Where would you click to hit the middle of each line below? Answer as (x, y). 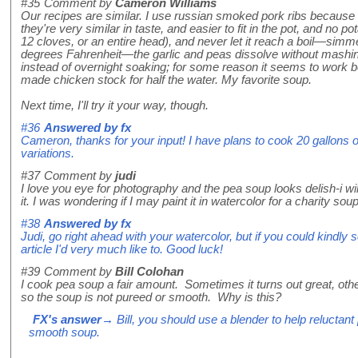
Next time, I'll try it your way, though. (115, 106)
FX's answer (67, 320)
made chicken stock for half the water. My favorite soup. (166, 80)
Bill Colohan (149, 272)
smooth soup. (64, 333)
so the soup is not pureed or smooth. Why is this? (151, 298)
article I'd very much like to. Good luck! (122, 250)
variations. (48, 154)
